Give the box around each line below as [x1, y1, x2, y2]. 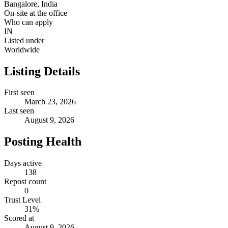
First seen [4, 88, 35, 97]
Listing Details [4, 64, 80, 78]
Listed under [4, 36, 44, 45]
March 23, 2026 [24, 97, 76, 106]
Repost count [4, 177, 46, 186]
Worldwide [4, 45, 40, 54]
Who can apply [4, 17, 53, 26]
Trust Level [4, 195, 41, 205]
